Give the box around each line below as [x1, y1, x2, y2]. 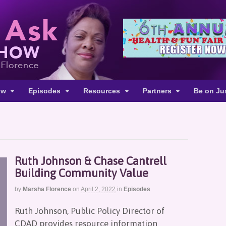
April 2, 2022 [81, 186, 116, 193]
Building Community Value [15, 166, 148, 180]
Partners [142, 87, 172, 95]
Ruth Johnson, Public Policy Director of [15, 205, 164, 216]
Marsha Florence [23, 186, 71, 193]
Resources [83, 87, 120, 95]
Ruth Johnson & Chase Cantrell [15, 154, 166, 167]
